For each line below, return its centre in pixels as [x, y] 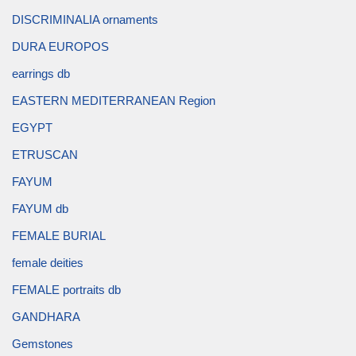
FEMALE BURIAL [59, 236]
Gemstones [43, 344]
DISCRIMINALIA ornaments [85, 20]
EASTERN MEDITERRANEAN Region [114, 101]
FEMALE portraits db [66, 290]
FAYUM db [40, 209]
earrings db [41, 74]
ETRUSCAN [45, 155]
